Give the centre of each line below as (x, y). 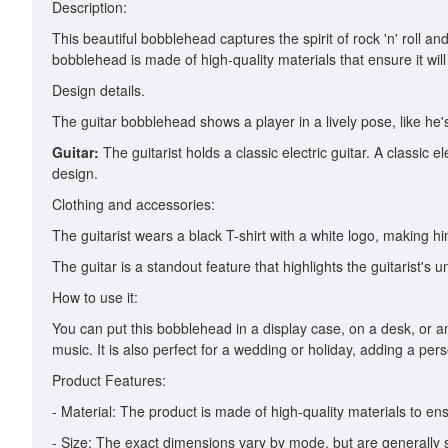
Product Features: (109, 380)
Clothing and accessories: (133, 204)
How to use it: (95, 297)
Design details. (98, 90)
